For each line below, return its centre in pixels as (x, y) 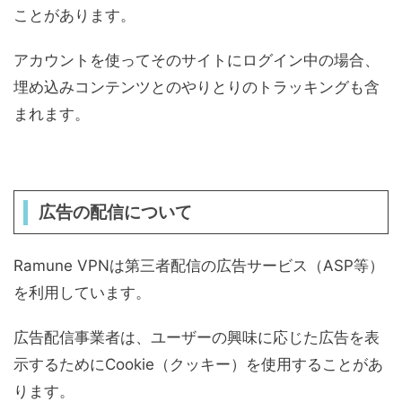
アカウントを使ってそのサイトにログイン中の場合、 (197, 60)
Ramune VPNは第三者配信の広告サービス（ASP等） (199, 266)
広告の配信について (115, 212)
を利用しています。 (82, 293)
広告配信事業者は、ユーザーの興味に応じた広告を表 (197, 337)
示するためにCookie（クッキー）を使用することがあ (198, 364)
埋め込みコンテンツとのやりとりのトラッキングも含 (197, 87)
